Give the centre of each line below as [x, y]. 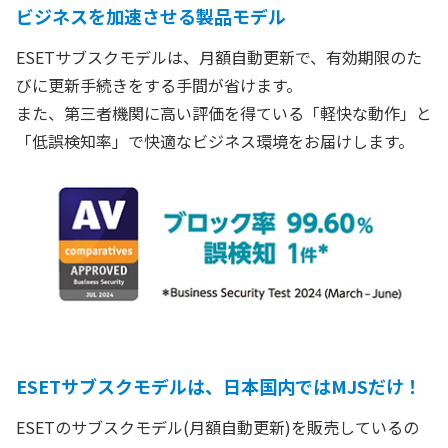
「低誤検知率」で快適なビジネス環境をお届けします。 [215, 141]
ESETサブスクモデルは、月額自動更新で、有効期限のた [219, 57]
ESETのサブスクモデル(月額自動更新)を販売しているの [217, 427]
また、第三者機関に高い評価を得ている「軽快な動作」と [224, 113]
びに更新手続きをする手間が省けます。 [159, 85]
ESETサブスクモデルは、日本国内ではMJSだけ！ [219, 386]
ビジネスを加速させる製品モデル [151, 16]
